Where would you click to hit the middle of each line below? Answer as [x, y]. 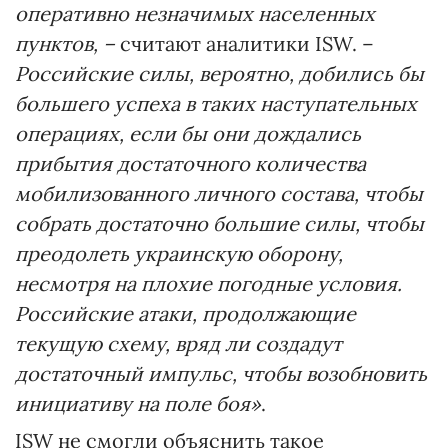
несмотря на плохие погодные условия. [208, 283]
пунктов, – [65, 43]
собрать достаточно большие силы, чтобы [219, 223]
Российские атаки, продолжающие [185, 313]
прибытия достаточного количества [190, 163]
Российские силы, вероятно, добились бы [219, 73]
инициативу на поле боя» [138, 403]
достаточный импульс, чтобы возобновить [221, 373]
